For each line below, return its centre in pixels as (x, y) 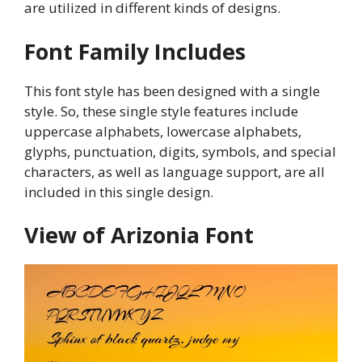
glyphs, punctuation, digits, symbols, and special (180, 151)
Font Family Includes (135, 51)
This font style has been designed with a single (172, 90)
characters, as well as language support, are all (175, 171)
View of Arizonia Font (139, 235)
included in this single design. (119, 192)
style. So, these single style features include (161, 111)
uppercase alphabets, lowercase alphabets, (163, 131)
